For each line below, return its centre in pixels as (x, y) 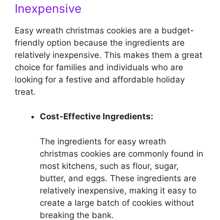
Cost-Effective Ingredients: (96, 117)
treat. (25, 92)
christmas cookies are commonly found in (122, 153)
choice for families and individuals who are (99, 67)
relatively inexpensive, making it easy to (118, 190)
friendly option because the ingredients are (100, 42)
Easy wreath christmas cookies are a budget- (104, 30)
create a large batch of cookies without (117, 203)
